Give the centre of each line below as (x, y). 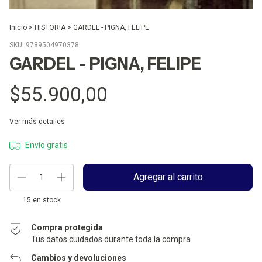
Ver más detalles (37, 121)
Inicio (18, 27)
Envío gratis (46, 145)
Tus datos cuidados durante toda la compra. (112, 239)
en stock (46, 200)
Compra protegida (67, 227)
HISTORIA (50, 27)
